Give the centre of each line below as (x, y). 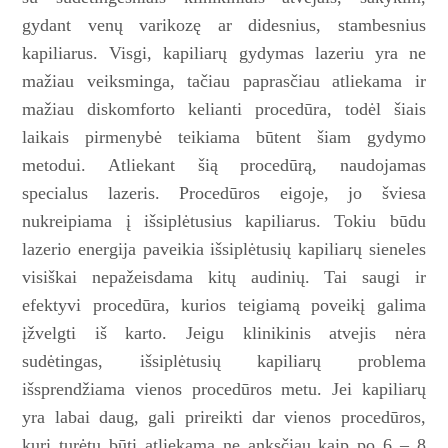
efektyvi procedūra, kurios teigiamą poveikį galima (224, 305)
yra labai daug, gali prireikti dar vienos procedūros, (224, 417)
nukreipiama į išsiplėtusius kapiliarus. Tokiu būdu (224, 221)
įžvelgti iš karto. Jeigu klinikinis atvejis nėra (224, 333)
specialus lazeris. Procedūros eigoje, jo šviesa (224, 193)
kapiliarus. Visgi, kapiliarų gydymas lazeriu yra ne (224, 53)
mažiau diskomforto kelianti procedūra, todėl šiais (224, 109)
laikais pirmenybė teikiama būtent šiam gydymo (224, 137)
